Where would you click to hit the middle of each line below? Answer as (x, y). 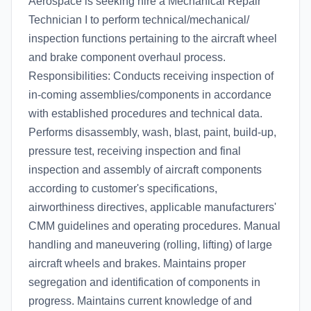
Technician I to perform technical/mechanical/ (139, 20)
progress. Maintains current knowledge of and (140, 301)
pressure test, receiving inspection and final (135, 151)
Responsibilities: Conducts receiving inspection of (151, 76)
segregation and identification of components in (144, 282)
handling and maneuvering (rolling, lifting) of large (150, 245)
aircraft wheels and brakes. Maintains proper (137, 263)
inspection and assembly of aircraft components (145, 170)
